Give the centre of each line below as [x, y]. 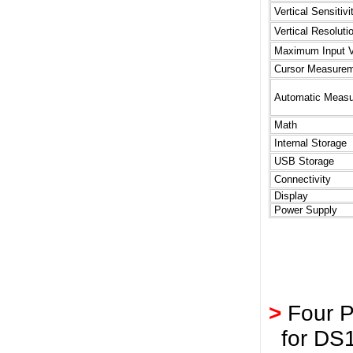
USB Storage [303, 161]
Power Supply [304, 210]
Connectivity [301, 179]
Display [290, 196]
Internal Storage [309, 143]
